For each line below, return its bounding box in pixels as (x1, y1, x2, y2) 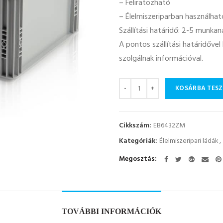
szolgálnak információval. (119, 52, 203, 65)
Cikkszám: (119, 120, 153, 131)
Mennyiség (118, 77, 153, 89)
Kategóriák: (119, 135, 159, 147)
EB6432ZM (153, 120, 185, 131)
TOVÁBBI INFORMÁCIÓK (62, 207, 161, 216)
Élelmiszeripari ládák (159, 135, 219, 147)
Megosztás (119, 153, 155, 165)
